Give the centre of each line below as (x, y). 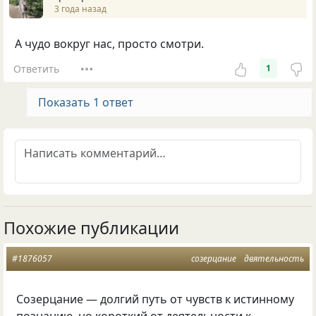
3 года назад (80, 8)
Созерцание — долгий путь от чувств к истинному (156, 299)
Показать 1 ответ (86, 103)
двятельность (274, 259)
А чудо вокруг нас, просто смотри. (109, 44)
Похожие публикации (91, 228)
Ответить (36, 68)
